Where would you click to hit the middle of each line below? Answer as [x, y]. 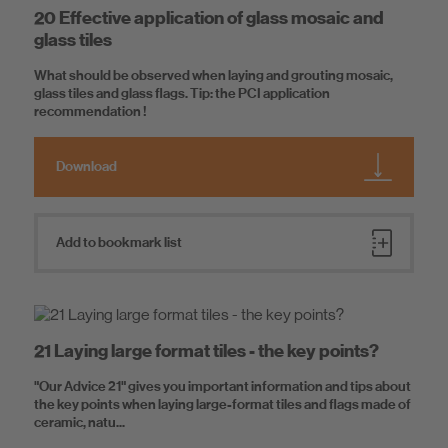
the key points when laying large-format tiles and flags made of [222, 405]
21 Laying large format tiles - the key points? [206, 351]
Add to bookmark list [119, 243]
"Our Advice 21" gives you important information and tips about [222, 387]
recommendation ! [90, 112]
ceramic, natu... [79, 423]
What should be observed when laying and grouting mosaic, [213, 76]
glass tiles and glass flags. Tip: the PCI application [182, 94]
